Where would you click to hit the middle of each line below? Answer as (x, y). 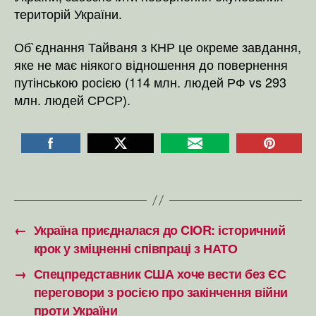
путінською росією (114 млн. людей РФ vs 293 (150, 82)
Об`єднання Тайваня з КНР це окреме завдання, (158, 47)
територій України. (68, 13)
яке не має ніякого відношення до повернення (151, 64)
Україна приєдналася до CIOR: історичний (159, 230)
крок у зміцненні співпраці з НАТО (135, 248)
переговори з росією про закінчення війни (160, 292)
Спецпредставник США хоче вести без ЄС (160, 273)
